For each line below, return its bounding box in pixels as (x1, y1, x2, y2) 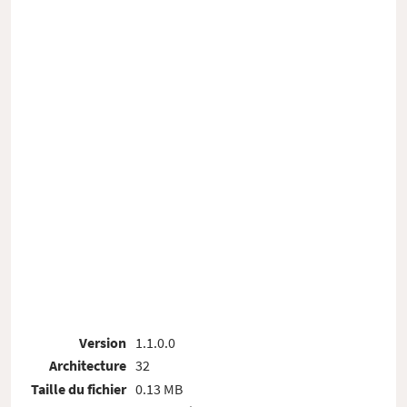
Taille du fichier (31, 379, 127, 398)
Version (79, 333, 127, 352)
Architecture (49, 356, 127, 375)
